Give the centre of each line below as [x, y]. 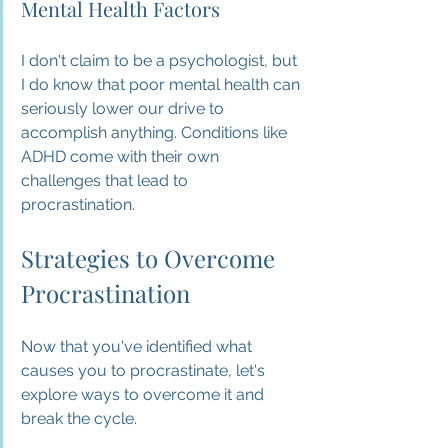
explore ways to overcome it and [144, 394]
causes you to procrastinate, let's [145, 370]
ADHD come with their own [122, 156]
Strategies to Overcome [151, 257]
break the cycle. [79, 418]
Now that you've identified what [138, 346]
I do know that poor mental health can [162, 84]
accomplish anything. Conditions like [156, 132]
